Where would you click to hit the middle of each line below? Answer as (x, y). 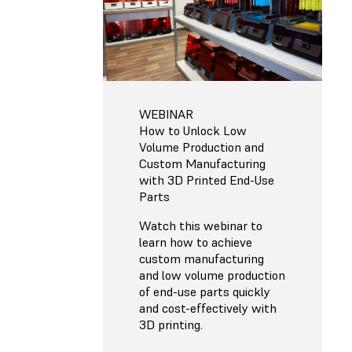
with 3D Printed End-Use (207, 180)
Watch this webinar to (201, 225)
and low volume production (212, 275)
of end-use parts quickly (205, 291)
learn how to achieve (196, 242)
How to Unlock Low (193, 130)
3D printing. (171, 324)
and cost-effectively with (208, 308)
